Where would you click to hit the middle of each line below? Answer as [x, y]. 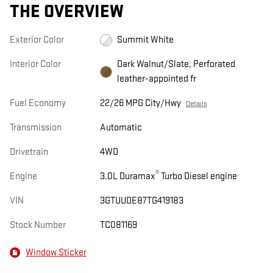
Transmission [36, 128]
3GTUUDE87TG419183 [141, 201]
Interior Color [35, 65]
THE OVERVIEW [67, 12]
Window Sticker [56, 252]
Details [196, 104]
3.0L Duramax [127, 177]
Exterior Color [37, 40]
